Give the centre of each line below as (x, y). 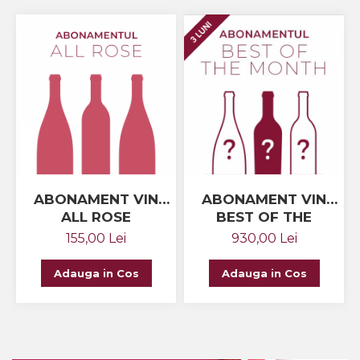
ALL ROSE (96, 217)
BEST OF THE (264, 217)
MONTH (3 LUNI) (264, 235)
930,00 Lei (264, 239)
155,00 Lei (96, 239)
